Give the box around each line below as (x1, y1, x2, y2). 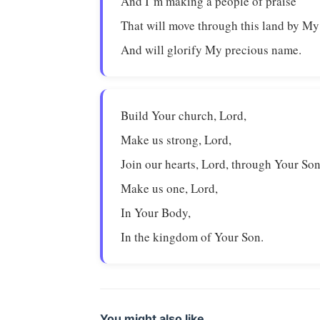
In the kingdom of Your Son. (121, 229, 264, 245)
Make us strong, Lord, (121, 131, 232, 148)
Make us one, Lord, (121, 180, 219, 196)
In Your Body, (121, 204, 191, 221)
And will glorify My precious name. (121, 41, 302, 58)
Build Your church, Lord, (121, 107, 247, 124)
